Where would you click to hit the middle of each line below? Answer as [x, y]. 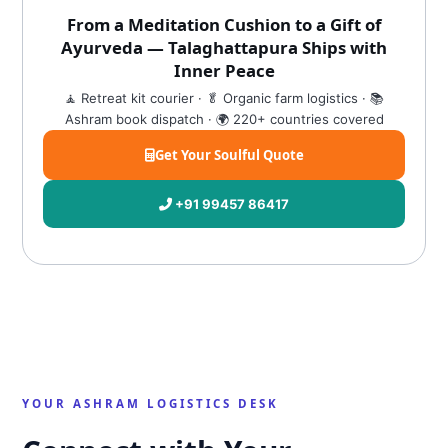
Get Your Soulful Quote [229, 155]
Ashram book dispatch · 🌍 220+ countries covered [224, 119]
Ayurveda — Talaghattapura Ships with [224, 47]
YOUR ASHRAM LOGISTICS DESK [151, 403]
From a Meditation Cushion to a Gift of [224, 24]
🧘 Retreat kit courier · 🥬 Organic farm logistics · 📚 [224, 98]
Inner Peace [224, 70]
